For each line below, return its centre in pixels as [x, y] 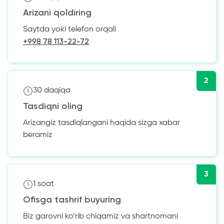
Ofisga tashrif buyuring [72, 200]
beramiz [38, 135]
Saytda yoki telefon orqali [69, 29]
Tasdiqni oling [53, 106]
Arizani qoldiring [57, 13]
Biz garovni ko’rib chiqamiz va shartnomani [100, 216]
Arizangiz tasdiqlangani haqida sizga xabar [101, 123]
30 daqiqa [52, 91]
